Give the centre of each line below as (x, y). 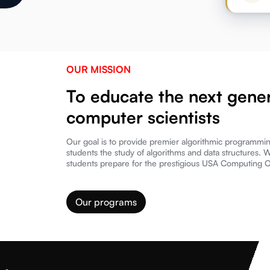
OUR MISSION (98, 69)
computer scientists (143, 117)
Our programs (106, 202)
